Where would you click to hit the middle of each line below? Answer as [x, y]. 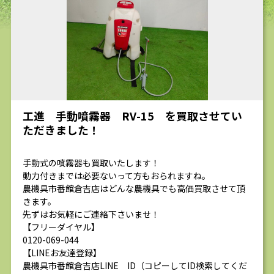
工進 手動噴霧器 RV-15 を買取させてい [132, 116]
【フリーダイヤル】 [61, 227]
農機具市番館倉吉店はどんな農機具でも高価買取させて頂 [134, 188]
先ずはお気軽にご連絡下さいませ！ [91, 214]
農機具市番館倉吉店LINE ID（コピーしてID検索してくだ [135, 265]
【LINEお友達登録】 [62, 253]
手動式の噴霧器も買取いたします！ [91, 163]
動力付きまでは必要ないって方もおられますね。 [117, 176]
